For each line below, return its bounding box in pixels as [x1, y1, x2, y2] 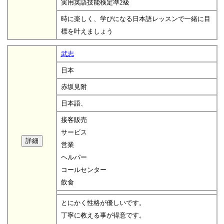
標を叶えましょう [60, 27, 113, 35]
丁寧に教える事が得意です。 [60, 211, 145, 219]
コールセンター [60, 165, 106, 173]
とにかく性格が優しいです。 [60, 198, 145, 206]
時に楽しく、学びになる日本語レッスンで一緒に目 [60, 14, 210, 22]
